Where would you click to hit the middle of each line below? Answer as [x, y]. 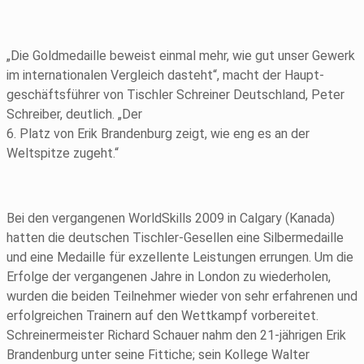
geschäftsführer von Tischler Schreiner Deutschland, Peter [175, 95]
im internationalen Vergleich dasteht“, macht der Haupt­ [165, 76]
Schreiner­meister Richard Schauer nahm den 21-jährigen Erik [176, 336]
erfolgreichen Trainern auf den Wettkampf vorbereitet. [162, 316]
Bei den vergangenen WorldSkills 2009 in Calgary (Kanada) [171, 219]
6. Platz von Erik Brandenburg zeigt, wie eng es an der [158, 134]
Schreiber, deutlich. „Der [74, 115]
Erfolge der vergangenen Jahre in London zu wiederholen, [169, 277]
